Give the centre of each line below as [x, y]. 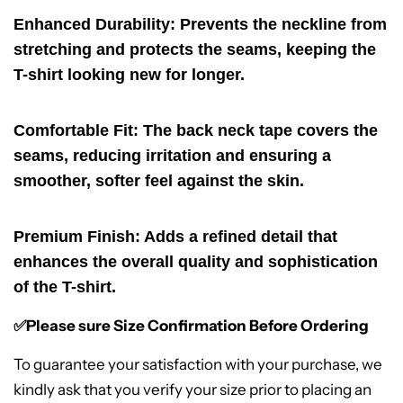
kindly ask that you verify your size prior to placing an [193, 390]
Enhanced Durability [92, 25]
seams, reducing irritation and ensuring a [172, 156]
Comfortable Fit [73, 131]
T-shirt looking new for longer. [129, 75]
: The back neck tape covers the [255, 131]
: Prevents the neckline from [278, 25]
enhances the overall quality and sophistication [196, 262]
